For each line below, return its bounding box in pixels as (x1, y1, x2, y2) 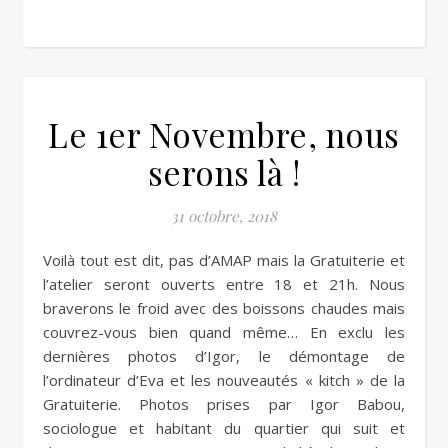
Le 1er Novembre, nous (48, 112, 400, 156)
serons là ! (147, 150, 301, 194)
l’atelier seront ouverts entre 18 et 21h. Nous (43, 274, 405, 294)
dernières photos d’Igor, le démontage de (43, 346, 405, 366)
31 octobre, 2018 (171, 206, 277, 226)
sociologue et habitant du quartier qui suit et (43, 418, 405, 438)
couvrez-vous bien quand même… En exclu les (43, 322, 405, 342)
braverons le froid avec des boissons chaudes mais (43, 298, 405, 318)
